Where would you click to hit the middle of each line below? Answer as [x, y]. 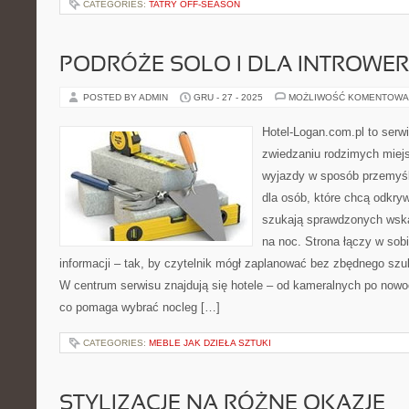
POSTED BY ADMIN [127, 97]
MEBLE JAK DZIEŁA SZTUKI [210, 343]
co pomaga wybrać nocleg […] [140, 307]
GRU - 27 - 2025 [228, 97]
